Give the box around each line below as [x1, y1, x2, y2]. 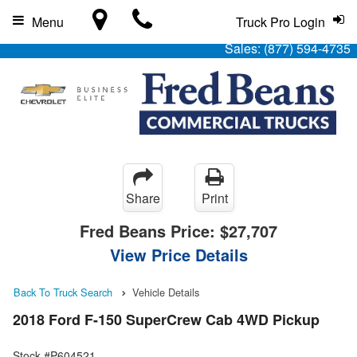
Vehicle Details [132, 284, 199, 300]
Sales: [225, 39, 264, 57]
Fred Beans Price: [80, 219, 220, 242]
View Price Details [109, 243, 248, 266]
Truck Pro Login [236, 13, 325, 31]
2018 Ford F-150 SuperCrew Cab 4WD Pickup [13, 309, 320, 331]
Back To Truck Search [14, 284, 112, 300]
